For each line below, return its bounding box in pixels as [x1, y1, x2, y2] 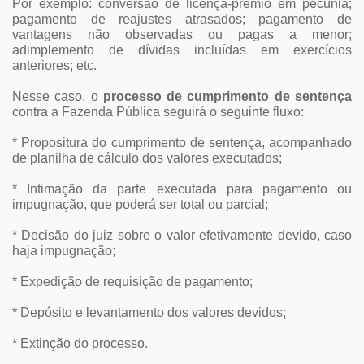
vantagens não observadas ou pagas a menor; [12, 27, 352, 41]
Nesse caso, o [12, 89, 103, 103]
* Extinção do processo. [12, 336, 148, 350]
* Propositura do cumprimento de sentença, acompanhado [12, 135, 352, 149]
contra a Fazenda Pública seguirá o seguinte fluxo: [12, 104, 304, 119]
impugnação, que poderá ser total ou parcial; [12, 197, 268, 211]
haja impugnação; [12, 243, 115, 258]
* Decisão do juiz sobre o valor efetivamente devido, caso [12, 227, 352, 242]
